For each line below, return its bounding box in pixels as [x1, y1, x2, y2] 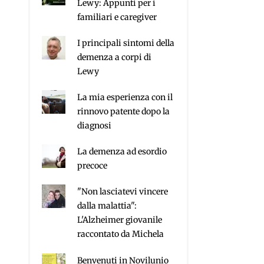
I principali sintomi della [77, 38, 175, 49]
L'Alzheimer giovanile [77, 214, 163, 226]
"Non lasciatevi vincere [77, 186, 169, 197]
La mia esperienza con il [77, 92, 173, 103]
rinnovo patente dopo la [77, 106, 170, 117]
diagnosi [77, 120, 112, 131]
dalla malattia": [77, 200, 137, 212]
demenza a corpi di [77, 52, 152, 63]
